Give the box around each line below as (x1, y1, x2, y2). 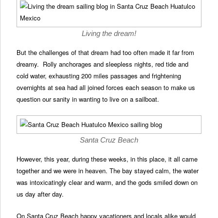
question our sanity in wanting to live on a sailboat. (17, 94, 160, 104)
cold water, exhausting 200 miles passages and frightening (17, 71, 182, 80)
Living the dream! (82, 29, 136, 37)
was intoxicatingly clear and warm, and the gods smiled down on (17, 177, 198, 187)
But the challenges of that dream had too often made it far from (17, 47, 195, 57)
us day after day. (17, 189, 64, 199)
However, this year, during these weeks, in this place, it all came (17, 154, 198, 163)
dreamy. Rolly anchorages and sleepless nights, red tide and (17, 59, 189, 69)
